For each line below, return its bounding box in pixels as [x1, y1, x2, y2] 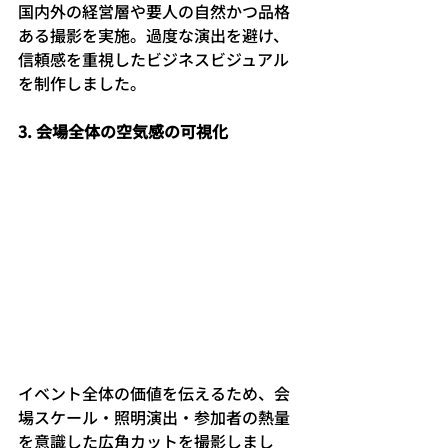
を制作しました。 [18, 71, 146, 96]
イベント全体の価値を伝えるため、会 [18, 380, 290, 405]
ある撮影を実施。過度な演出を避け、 [18, 23, 289, 48]
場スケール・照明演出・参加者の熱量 [18, 404, 290, 429]
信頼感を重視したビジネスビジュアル [18, 47, 289, 72]
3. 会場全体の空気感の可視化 [18, 119, 228, 144]
